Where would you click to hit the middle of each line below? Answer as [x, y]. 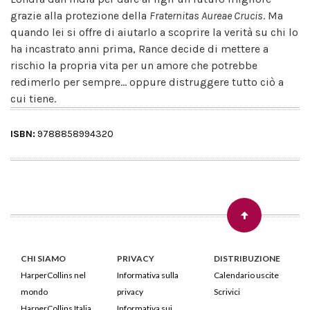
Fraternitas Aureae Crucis [206, 15]
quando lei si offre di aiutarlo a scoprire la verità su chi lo [154, 32]
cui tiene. [33, 98]
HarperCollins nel [53, 275]
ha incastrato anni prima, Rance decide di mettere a [139, 48]
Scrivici [227, 291]
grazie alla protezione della [80, 15]
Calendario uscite [246, 275]
